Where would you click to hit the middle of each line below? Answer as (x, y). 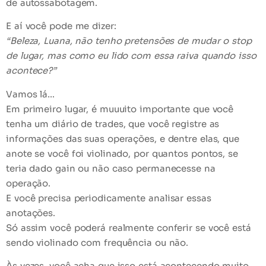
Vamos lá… (31, 94)
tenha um (29, 123)
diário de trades (88, 123)
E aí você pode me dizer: (61, 26)
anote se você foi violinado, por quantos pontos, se (122, 153)
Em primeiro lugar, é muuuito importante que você (120, 109)
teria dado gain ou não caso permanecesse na (111, 168)
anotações (30, 213)
